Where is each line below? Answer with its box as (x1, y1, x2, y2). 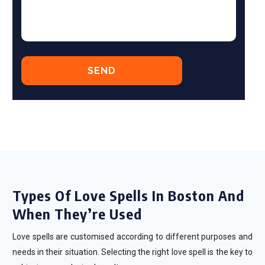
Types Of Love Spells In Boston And (12, 186, 244, 204)
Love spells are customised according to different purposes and (12, 232, 253, 241)
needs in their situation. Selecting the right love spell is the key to (12, 247, 253, 257)
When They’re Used (12, 205, 142, 222)
